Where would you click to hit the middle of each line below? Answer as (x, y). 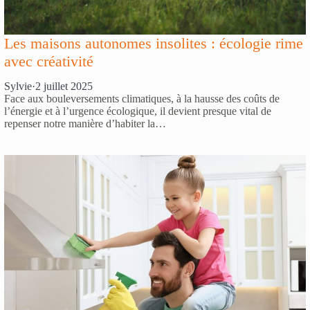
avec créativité (49, 61)
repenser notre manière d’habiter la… (85, 124)
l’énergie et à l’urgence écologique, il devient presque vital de (138, 111)
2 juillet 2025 (64, 86)
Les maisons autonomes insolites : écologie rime (154, 43)
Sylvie (18, 86)
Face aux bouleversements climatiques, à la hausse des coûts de (142, 99)
